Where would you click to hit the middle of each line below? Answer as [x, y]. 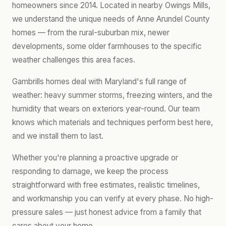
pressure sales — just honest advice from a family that [107, 212]
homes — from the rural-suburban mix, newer [91, 33]
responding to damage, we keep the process [90, 171]
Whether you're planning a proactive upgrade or [95, 158]
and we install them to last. [58, 136]
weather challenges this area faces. [74, 60]
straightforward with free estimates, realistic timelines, [106, 185]
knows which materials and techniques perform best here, [112, 122]
